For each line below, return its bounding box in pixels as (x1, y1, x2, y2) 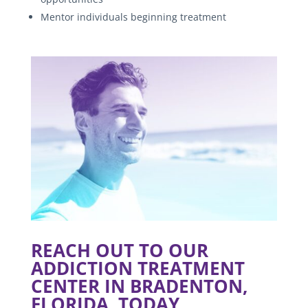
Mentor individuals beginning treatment (40, 10, 226, 23)
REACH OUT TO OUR (30, 237, 208, 263)
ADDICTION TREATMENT (30, 255, 245, 280)
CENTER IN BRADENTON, (30, 273, 247, 298)
